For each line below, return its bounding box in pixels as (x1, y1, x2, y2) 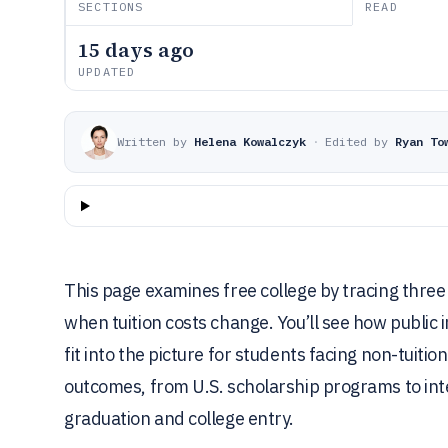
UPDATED (78, 64, 136, 79)
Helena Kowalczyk (194, 134, 306, 149)
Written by (117, 134, 187, 149)
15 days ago (78, 36, 194, 64)
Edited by (325, 134, 388, 149)
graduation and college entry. (64, 407, 294, 430)
